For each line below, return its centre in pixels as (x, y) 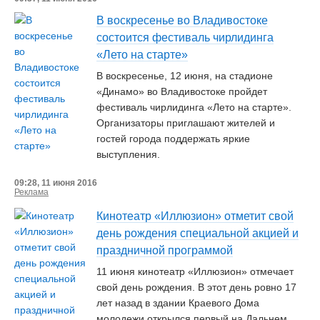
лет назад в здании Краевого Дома (178, 303)
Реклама (31, 192)
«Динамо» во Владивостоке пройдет (182, 91)
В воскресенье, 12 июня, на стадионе (185, 76)
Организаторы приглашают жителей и (186, 123)
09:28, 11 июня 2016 (56, 183)
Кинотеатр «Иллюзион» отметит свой (195, 216)
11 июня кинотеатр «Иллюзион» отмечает (195, 271)
